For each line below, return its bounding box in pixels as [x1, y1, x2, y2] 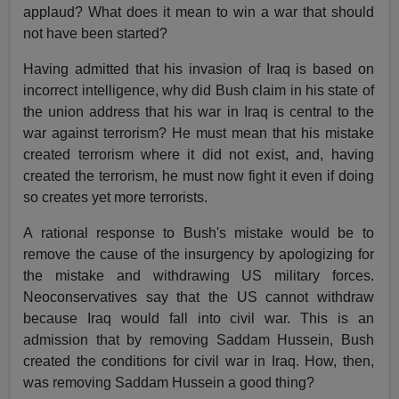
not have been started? [23, 26, 168, 42]
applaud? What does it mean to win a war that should [23, 4, 374, 20]
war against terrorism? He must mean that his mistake [23, 126, 374, 142]
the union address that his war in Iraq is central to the [23, 104, 374, 120]
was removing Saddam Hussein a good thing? [23, 375, 315, 391]
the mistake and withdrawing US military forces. [23, 268, 374, 284]
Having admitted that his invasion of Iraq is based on [23, 61, 374, 77]
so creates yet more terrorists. [23, 190, 208, 206]
